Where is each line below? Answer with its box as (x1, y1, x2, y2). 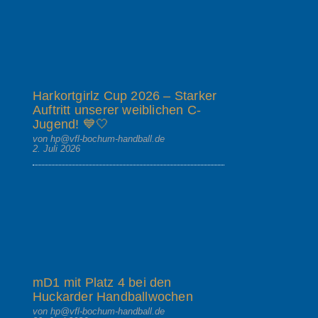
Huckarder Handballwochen (33, 289, 193, 304)
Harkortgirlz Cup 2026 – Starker (33, 88, 217, 103)
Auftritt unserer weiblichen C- (33, 102, 201, 117)
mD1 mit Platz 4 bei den (33, 275, 172, 290)
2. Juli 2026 (33, 143, 80, 154)
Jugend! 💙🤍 (33, 116, 109, 131)
